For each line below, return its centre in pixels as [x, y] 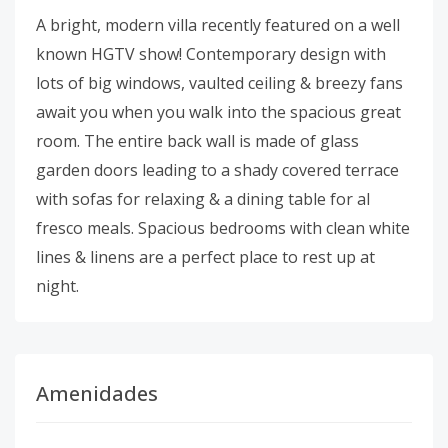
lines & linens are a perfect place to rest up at [205, 257]
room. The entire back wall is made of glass [197, 141]
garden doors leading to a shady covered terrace [217, 170]
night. [57, 286]
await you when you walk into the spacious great [218, 112]
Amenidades [97, 393]
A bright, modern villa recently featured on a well [218, 25]
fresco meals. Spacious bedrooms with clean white [223, 228]
